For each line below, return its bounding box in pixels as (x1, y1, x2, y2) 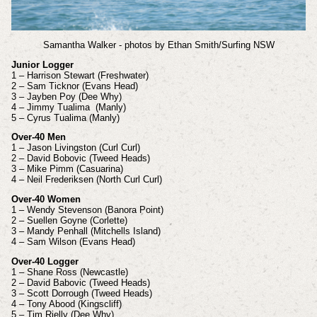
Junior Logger (11, 59, 74, 70)
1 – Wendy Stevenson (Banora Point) (11, 204, 163, 216)
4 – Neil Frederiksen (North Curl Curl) (11, 174, 162, 185)
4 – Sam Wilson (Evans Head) (11, 236, 135, 248)
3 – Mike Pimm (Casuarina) (11, 163, 123, 175)
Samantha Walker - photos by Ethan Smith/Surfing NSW (42, 39, 275, 50)
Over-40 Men (11, 132, 66, 143)
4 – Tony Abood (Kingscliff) (11, 298, 122, 309)
